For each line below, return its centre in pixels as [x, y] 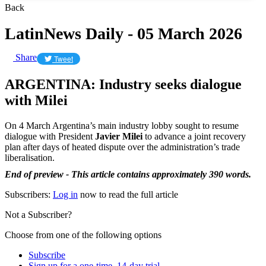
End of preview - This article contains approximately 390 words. [128, 174]
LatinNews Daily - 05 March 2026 [123, 33]
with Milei [36, 100]
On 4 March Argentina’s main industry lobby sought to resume [122, 125]
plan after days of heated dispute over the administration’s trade [122, 147]
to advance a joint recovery [194, 136]
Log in [65, 194]
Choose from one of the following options [83, 235]
